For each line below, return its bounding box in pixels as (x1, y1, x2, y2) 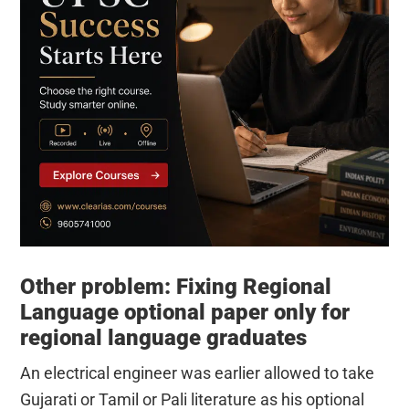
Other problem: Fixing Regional (20, 273, 332, 299)
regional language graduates (20, 324, 308, 351)
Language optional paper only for (20, 299, 351, 325)
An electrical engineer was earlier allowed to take (20, 362, 375, 383)
